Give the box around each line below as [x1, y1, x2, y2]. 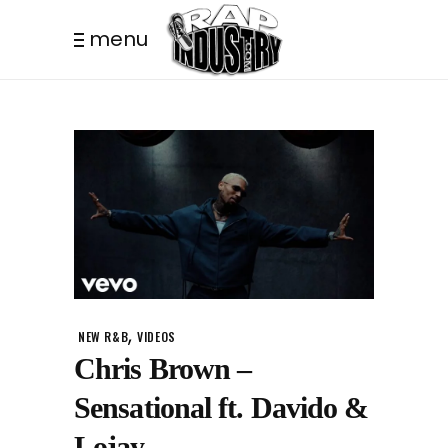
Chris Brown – [74, 352, 252, 386]
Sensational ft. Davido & [74, 391, 369, 425]
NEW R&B [78, 328, 129, 346]
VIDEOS [137, 328, 176, 346]
